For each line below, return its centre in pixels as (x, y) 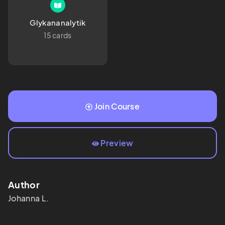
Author (24, 185)
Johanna (24, 198)
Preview (117, 143)
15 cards (58, 35)
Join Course (117, 106)
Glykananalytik (58, 23)
